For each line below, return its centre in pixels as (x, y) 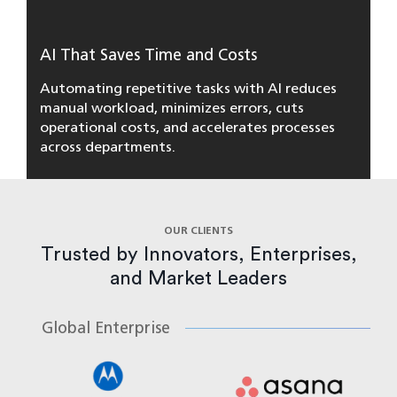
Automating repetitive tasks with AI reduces (188, 88)
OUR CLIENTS (198, 230)
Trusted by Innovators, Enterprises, (198, 254)
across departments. (108, 147)
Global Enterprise (106, 328)
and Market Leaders (198, 278)
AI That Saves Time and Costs (148, 55)
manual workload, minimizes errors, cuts (172, 108)
